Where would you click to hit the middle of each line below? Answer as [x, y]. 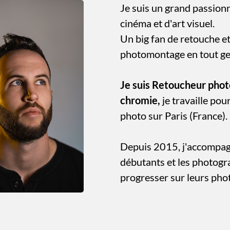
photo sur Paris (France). [174, 116]
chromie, [141, 100]
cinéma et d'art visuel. [167, 23]
